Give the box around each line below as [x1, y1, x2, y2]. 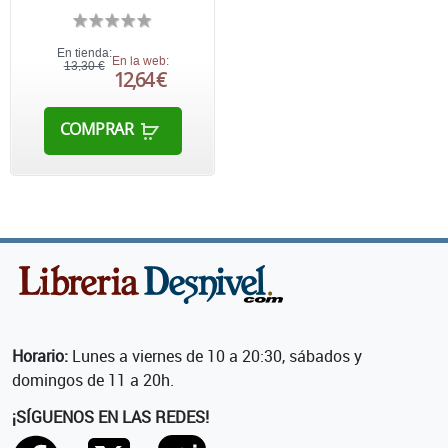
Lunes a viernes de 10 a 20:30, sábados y [68, 344, 362, 367]
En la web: [111, 53, 169, 68]
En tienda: [56, 45, 112, 60]
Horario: [12, 344, 68, 367]
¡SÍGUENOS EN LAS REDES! [12, 405, 209, 428]
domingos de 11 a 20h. [12, 368, 174, 391]
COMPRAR [59, 117, 134, 140]
